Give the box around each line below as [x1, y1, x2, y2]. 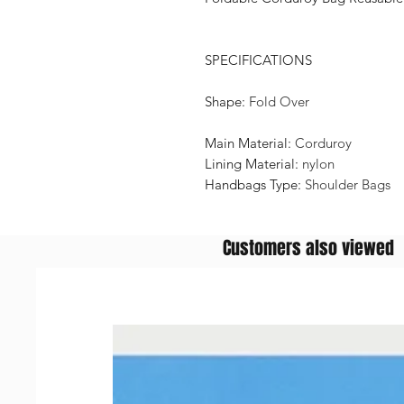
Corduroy [295, 134, 352, 151]
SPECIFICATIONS [205, 51, 312, 69]
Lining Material [205, 155, 295, 172]
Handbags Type [205, 176, 298, 193]
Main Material [205, 134, 288, 151]
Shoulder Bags [305, 176, 390, 193]
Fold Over [249, 93, 309, 110]
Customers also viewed [223, 234, 394, 262]
